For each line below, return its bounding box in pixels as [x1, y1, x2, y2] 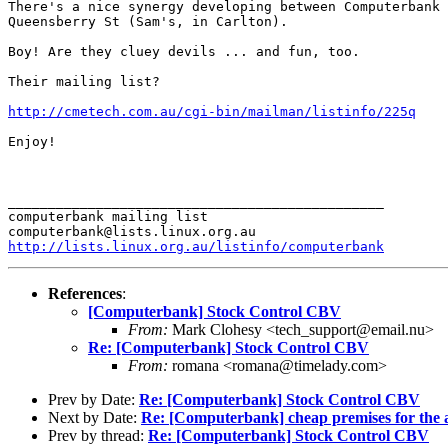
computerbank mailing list [8, 208, 208, 224]
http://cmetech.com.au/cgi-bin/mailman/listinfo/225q [8, 103, 416, 119]
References [48, 284, 122, 302]
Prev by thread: [48, 426, 148, 444]
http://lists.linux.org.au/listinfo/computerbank [8, 238, 384, 254]
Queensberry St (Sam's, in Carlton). [8, 13, 288, 29]
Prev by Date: [48, 390, 139, 408]
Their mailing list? [8, 73, 160, 89]
